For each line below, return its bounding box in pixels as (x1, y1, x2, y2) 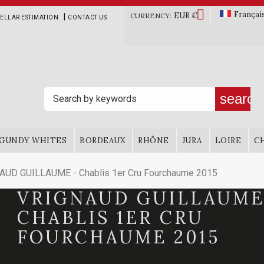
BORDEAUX (80, 136, 125, 146)
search (220, 91, 262, 107)
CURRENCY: (130, 11, 171, 20)
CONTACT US (68, 14, 107, 21)
